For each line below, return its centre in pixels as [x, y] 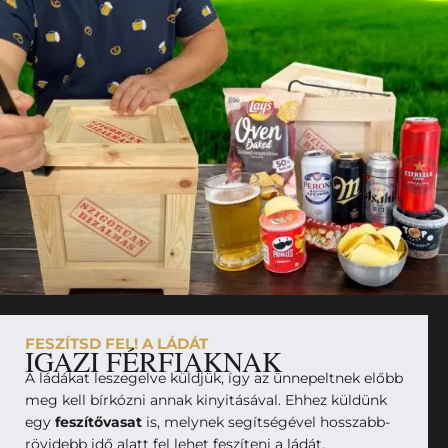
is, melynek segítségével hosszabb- [266, 421]
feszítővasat [98, 421]
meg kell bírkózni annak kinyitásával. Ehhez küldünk [206, 399]
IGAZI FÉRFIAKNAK [153, 360]
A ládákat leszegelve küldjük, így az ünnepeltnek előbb [214, 377]
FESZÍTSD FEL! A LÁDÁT [116, 343]
